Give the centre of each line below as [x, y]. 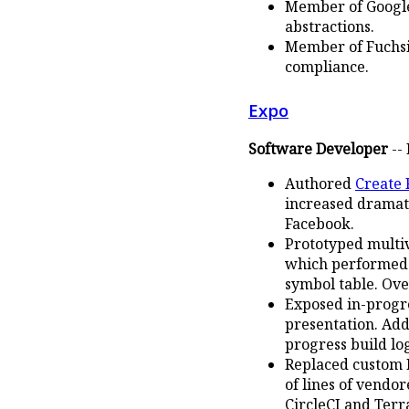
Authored [320, 184]
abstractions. [330, 27]
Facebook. [320, 224]
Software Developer [318, 149]
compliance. [327, 67]
